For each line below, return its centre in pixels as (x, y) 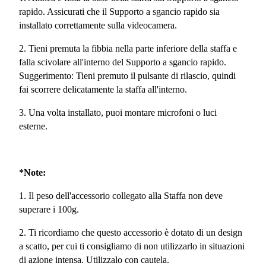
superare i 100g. (49, 209)
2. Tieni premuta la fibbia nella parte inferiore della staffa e (128, 48)
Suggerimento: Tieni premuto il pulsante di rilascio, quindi (127, 75)
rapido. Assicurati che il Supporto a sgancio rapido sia (119, 11)
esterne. (33, 126)
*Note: (32, 172)
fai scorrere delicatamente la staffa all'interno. (103, 89)
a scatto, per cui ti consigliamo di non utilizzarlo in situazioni (132, 246)
